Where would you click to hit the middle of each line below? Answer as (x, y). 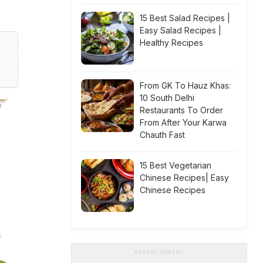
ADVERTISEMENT (159, 252)
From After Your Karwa (183, 122)
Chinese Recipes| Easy (184, 178)
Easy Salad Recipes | (181, 30)
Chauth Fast (162, 135)
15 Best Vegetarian (176, 165)
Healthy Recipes (171, 43)
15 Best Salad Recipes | (185, 18)
